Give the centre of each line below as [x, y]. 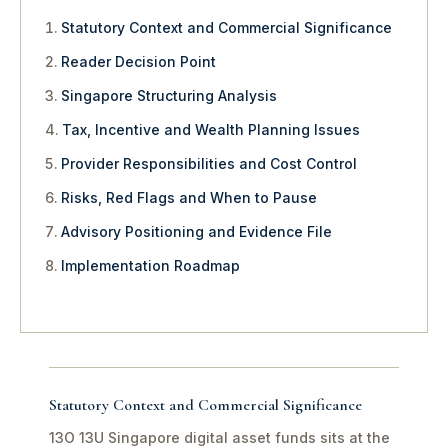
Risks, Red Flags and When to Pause [189, 197]
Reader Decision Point [138, 61]
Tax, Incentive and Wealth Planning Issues [211, 129]
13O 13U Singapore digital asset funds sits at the [219, 437]
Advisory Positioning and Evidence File [196, 231]
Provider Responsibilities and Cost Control [209, 163]
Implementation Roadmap [150, 265]
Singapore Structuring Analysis [169, 95]
